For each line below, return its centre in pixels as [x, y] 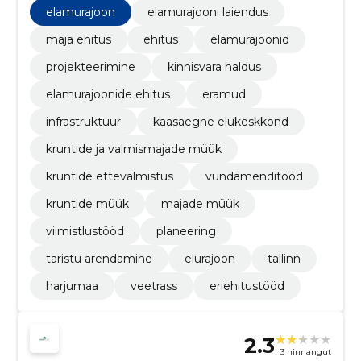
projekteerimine [90, 66]
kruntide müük [87, 203]
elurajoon [210, 258]
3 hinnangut [306, 352]
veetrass [154, 286]
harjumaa [72, 286]
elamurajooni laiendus [207, 12]
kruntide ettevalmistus [109, 176]
